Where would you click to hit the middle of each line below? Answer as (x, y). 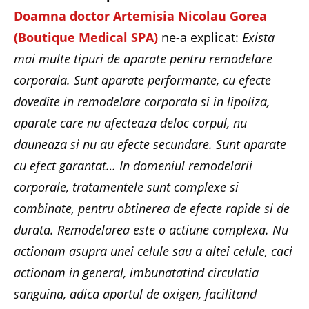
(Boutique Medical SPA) (86, 37)
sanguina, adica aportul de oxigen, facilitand (135, 293)
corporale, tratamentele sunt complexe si (126, 187)
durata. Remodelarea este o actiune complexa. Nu (151, 229)
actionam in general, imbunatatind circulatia (136, 272)
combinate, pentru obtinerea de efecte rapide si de (152, 208)
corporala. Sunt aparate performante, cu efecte (142, 80)
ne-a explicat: (200, 37)
